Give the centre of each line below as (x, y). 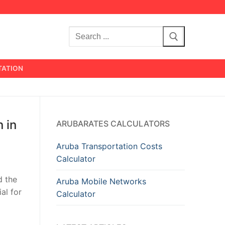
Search (82, 33)
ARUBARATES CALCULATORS (113, 123)
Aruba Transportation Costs (109, 146)
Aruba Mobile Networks (101, 181)
